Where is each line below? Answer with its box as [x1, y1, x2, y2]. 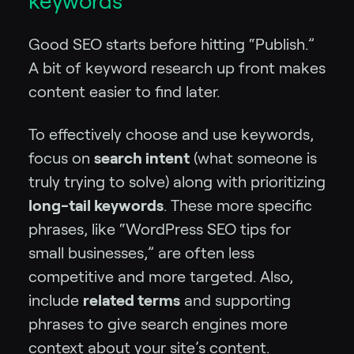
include [28, 291, 83, 309]
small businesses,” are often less [28, 243, 254, 262]
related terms [83, 291, 180, 309]
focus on [28, 149, 94, 167]
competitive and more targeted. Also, [28, 267, 293, 285]
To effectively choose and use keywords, [28, 125, 314, 143]
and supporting [180, 291, 291, 309]
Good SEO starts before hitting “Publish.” [28, 35, 314, 53]
